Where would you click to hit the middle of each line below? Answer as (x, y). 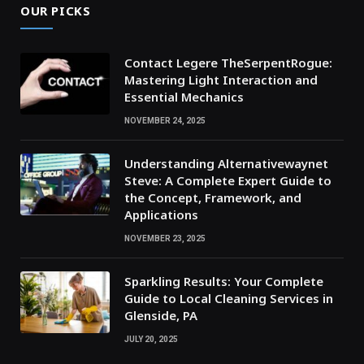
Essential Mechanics (184, 96)
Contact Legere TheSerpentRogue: (228, 62)
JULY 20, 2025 (151, 339)
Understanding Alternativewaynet (226, 163)
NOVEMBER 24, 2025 (165, 120)
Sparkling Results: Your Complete (224, 281)
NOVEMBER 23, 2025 (165, 238)
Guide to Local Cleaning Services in (229, 298)
